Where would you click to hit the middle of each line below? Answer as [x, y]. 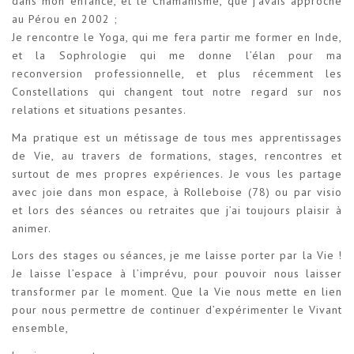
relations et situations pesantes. [99, 110]
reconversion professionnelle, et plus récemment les [177, 74]
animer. [32, 228]
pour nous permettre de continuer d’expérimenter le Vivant [177, 310]
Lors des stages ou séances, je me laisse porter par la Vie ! [177, 256]
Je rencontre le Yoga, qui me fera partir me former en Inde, [177, 38]
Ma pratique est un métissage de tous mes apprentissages [177, 137]
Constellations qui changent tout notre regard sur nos [177, 92]
